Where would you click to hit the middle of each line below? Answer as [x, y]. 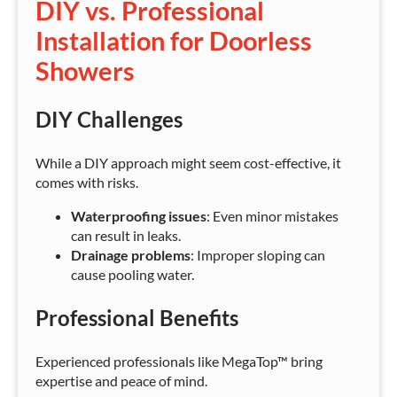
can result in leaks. [126, 235]
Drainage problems [131, 254]
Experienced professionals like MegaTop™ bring [179, 361]
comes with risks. [87, 182]
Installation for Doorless [174, 40]
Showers [85, 70]
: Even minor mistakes [272, 215]
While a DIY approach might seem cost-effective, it [188, 162]
